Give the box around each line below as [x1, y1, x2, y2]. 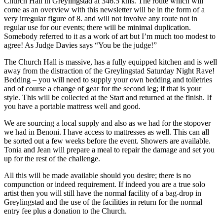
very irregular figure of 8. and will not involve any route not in [4, 14, 197, 23]
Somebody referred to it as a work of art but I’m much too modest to [4, 32, 216, 41]
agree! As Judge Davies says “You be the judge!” [4, 41, 157, 50]
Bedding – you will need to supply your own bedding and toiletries [4, 75, 212, 84]
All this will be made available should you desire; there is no [4, 171, 191, 180]
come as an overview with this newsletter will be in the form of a [4, 5, 205, 14]
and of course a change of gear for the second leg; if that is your [4, 84, 201, 93]
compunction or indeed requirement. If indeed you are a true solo [4, 180, 205, 189]
